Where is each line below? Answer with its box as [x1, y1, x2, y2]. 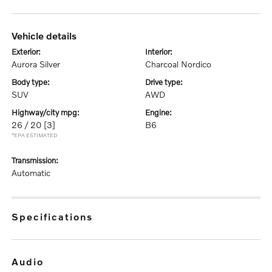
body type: [17, 77, 50, 87]
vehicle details [17, 30, 77, 41]
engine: [150, 107, 172, 117]
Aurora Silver [12, 59, 61, 69]
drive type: [151, 77, 183, 87]
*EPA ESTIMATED [12, 132, 58, 138]
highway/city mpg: [18, 107, 80, 117]
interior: [148, 47, 172, 56]
